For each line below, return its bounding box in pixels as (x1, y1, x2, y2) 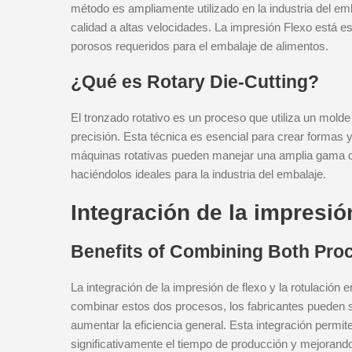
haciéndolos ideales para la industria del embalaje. (71, 167, 326, 181)
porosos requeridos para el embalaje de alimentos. (71, 39, 328, 53)
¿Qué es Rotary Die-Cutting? (71, 71, 319, 92)
